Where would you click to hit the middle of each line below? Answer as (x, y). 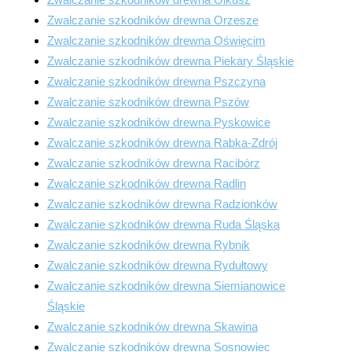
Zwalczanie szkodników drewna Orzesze (152, 20)
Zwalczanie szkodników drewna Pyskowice (158, 122)
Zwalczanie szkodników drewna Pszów (148, 102)
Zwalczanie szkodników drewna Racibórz (153, 163)
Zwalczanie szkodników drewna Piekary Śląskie (170, 61)
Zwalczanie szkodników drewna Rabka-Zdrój (162, 143)
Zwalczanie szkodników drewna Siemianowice (166, 286)
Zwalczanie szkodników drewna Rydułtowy (157, 265)
